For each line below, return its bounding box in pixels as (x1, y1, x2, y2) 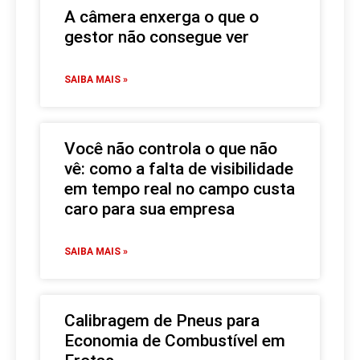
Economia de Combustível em (64, 330, 285, 350)
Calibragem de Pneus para (64, 310, 260, 330)
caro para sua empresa (64, 198, 239, 219)
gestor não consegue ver (64, 27, 253, 47)
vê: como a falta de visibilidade (64, 158, 293, 178)
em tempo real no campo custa (64, 178, 295, 198)
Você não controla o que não (64, 138, 277, 158)
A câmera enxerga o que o (64, 6, 259, 27)
